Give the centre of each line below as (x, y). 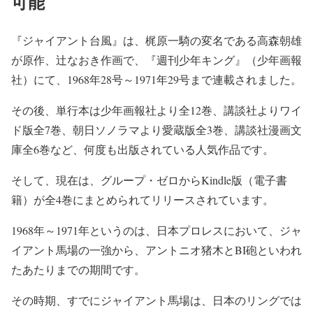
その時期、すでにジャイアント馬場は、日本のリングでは (156, 300)
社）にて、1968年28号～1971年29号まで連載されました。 (156, 79)
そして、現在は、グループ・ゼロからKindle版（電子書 (149, 180)
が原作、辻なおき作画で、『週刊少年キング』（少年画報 (156, 59)
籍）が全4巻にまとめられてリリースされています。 (143, 199)
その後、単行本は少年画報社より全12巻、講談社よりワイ (156, 110)
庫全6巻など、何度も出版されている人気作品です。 (143, 149)
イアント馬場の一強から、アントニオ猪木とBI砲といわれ (156, 249)
